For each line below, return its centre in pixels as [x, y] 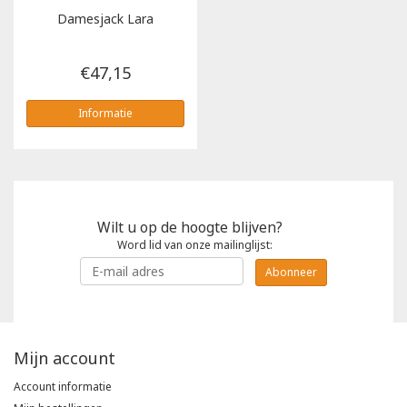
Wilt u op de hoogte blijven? [190, 227]
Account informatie [63, 387]
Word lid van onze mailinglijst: [194, 244]
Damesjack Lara [105, 18]
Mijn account [65, 358]
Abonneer [291, 273]
